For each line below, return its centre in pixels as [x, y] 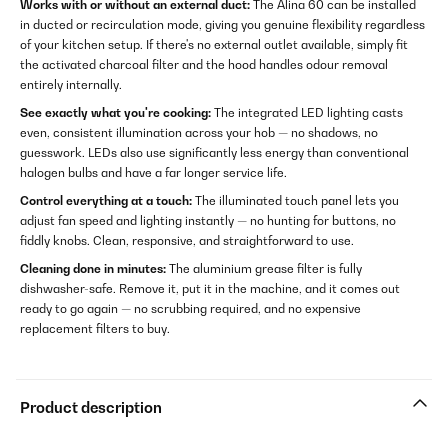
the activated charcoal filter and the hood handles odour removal [204, 65]
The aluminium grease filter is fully [264, 269]
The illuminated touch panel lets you [295, 201]
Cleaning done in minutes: [93, 269]
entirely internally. [71, 85]
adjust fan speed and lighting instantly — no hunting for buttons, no [208, 221]
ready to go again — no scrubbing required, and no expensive [190, 309]
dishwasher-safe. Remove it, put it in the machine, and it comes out [210, 289]
